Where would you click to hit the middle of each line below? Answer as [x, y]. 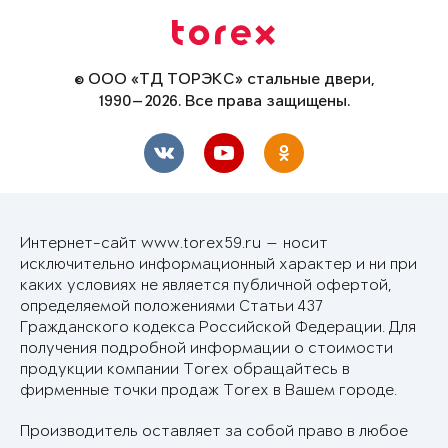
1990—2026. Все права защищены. [224, 102]
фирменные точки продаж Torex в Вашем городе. [208, 391]
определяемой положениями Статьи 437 [171, 307]
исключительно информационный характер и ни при [218, 265]
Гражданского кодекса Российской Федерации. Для [218, 328]
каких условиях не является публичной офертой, [206, 286]
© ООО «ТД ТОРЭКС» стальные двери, [224, 80]
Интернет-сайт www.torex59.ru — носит [174, 244]
